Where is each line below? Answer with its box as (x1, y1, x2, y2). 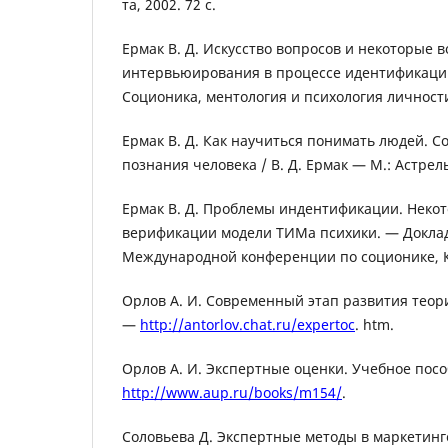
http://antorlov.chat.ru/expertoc (140, 314, 355, 334)
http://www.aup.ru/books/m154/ (122, 383, 342, 402)
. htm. (355, 314, 394, 334)
